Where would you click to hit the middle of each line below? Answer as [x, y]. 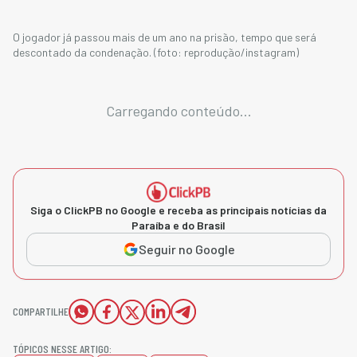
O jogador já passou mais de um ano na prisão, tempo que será [165, 37]
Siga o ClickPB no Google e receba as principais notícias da [178, 210]
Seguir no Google [186, 249]
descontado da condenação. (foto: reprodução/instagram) [156, 52]
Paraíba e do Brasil [178, 225]
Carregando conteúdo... [178, 111]
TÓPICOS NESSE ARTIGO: [62, 348]
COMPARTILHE [41, 311]
